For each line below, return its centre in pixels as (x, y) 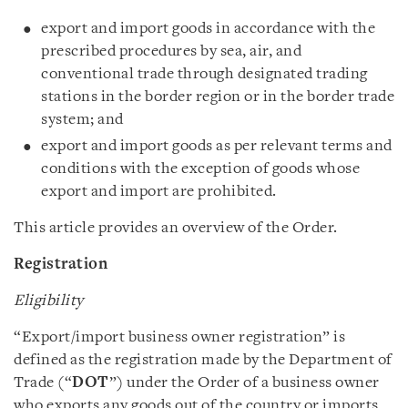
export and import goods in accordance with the (208, 28)
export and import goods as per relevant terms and (217, 146)
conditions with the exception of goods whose (200, 168)
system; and (82, 119)
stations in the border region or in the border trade (218, 97)
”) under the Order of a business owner (244, 382)
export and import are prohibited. (159, 191)
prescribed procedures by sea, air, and (171, 51)
